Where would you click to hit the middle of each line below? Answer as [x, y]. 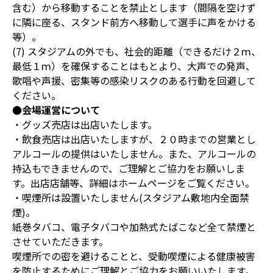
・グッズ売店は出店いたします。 [85, 124]
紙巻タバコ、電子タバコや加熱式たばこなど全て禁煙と [134, 227]
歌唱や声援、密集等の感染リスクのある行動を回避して [134, 80]
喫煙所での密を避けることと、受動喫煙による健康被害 [134, 256]
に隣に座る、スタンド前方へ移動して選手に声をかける [134, 22]
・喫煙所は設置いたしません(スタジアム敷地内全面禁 [131, 197]
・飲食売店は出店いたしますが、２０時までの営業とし [134, 139]
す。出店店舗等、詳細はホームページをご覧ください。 [133, 183]
